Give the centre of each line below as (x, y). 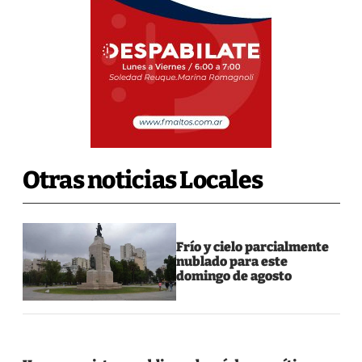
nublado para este (232, 261)
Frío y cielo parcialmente (253, 246)
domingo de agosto (234, 276)
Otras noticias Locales (142, 180)
